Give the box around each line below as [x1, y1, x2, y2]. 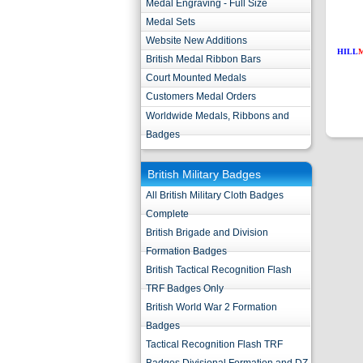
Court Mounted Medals [146, 72, 246, 83]
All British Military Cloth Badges [146, 190, 284, 201]
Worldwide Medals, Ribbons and [146, 110, 289, 122]
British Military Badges [147, 168, 261, 181]
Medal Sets [146, 16, 195, 28]
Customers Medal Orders [146, 91, 256, 102]
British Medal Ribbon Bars [146, 53, 261, 65]
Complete [146, 208, 189, 220]
